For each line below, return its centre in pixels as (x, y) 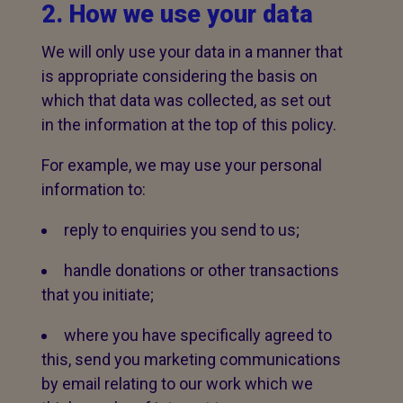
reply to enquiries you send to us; (182, 230)
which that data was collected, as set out (186, 100)
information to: (94, 189)
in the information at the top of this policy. (189, 125)
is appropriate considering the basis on (179, 76)
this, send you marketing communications (191, 359)
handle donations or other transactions (201, 270)
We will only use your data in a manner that (192, 52)
